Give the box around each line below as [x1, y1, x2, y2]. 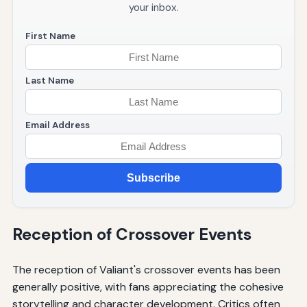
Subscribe [127, 171, 180, 184]
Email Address [25, 119, 90, 132]
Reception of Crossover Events [12, 223, 251, 245]
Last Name [25, 75, 74, 87]
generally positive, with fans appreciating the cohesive [12, 280, 284, 295]
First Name [25, 30, 75, 42]
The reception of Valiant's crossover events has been [12, 262, 280, 278]
